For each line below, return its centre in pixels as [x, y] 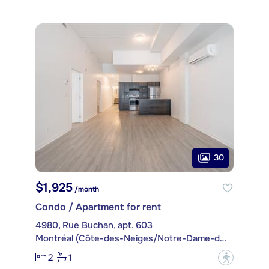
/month [86, 189]
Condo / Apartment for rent [98, 207]
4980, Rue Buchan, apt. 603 [94, 225]
